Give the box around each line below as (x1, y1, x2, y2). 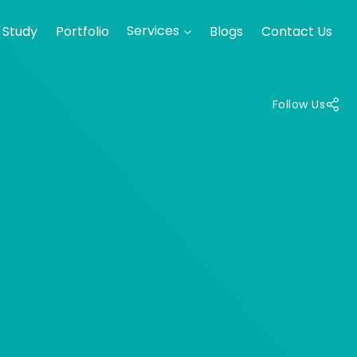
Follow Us (272, 96, 325, 112)
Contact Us (261, 22, 332, 41)
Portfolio (55, 22, 109, 41)
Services (127, 22, 180, 41)
